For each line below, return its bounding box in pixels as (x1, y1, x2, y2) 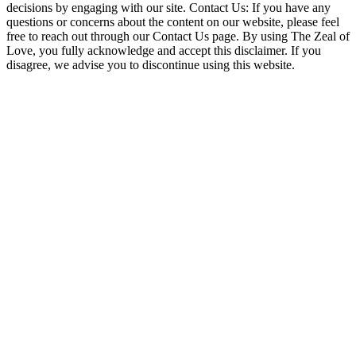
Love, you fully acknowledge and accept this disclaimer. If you (6, 44, 321, 58)
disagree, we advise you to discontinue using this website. (6, 58, 295, 72)
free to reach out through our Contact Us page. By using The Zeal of (6, 29, 350, 44)
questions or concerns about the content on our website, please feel (6, 15, 339, 29)
